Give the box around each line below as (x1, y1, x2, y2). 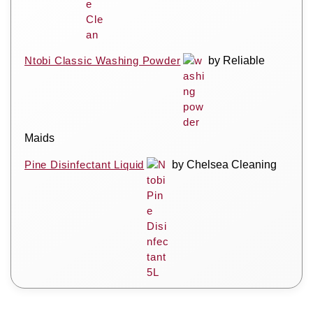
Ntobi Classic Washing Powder (24, 54, 181, 66)
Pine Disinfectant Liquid (24, 158, 145, 170)
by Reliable (208, 54, 265, 66)
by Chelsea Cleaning (172, 158, 277, 170)
